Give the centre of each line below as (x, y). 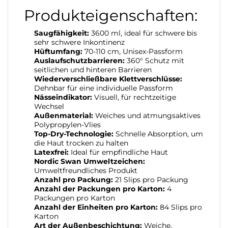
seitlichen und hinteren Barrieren (93, 69)
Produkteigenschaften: (111, 15)
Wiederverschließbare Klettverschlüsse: (108, 79)
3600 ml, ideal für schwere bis (143, 33)
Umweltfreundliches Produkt (86, 170)
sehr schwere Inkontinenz (79, 42)
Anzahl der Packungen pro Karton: (99, 189)
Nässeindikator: (63, 97)
